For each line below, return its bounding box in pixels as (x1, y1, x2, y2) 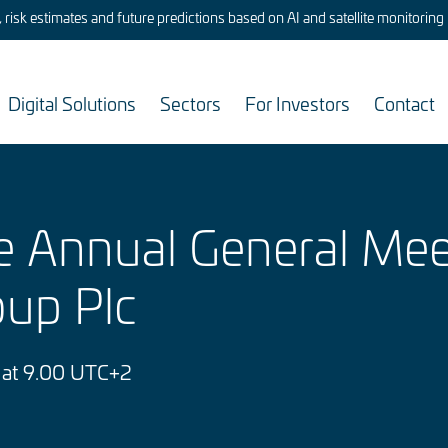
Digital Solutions (8, 90, 136, 116)
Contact (374, 90, 435, 116)
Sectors (160, 90, 221, 116)
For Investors (245, 90, 350, 116)
